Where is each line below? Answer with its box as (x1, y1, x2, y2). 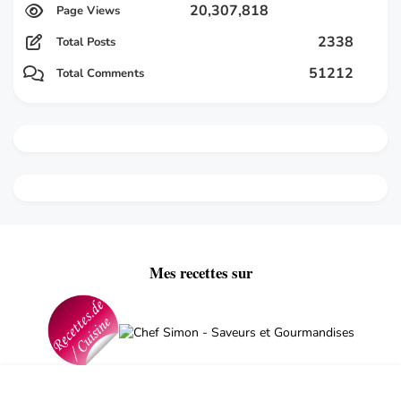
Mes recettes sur (149, 260, 252, 284)
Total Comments (56, 64, 144, 81)
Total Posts (56, 33, 115, 50)
